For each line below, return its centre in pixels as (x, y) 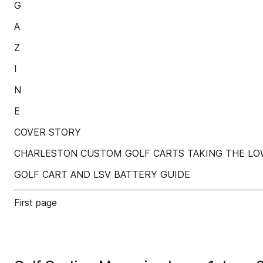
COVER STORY (48, 132)
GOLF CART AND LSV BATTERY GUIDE (102, 174)
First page (36, 203)
